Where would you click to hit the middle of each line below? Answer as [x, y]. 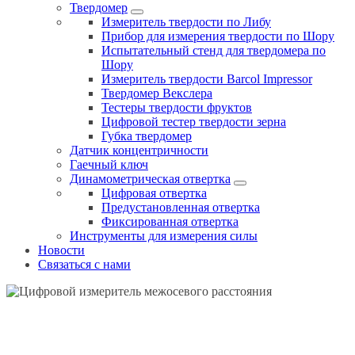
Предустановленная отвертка [181, 208]
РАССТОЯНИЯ [177, 345]
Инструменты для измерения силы [164, 236]
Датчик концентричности [139, 151]
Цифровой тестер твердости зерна [194, 122]
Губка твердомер [147, 136]
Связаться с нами [84, 265]
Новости [61, 250]
